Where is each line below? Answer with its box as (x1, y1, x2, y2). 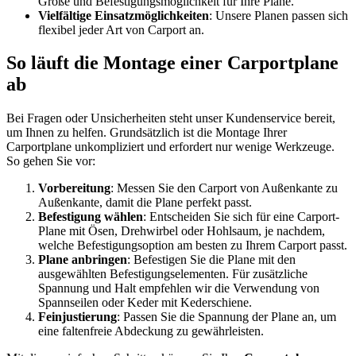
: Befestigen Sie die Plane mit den (127, 253, 296, 267)
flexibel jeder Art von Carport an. (38, 22, 204, 37)
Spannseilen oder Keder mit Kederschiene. (38, 296, 252, 310)
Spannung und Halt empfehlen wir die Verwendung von (38, 281, 319, 296)
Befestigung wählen (38, 210, 143, 224)
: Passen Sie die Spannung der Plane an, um (117, 310, 336, 324)
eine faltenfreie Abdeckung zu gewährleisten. (38, 324, 264, 339)
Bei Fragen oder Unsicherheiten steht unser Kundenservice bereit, (6, 111, 335, 126)
